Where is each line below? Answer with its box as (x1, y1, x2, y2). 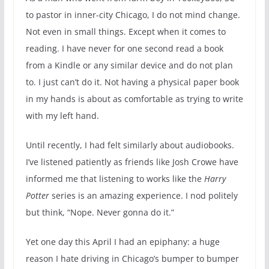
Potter (25, 189, 49, 201)
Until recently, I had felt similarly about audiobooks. (25, 139, 234, 151)
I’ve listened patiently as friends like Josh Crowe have (25, 156, 238, 168)
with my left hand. (25, 109, 99, 121)
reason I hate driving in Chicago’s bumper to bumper (25, 252, 239, 264)
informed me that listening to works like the (25, 172, 204, 184)
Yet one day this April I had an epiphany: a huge (25, 235, 220, 247)
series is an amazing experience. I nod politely (49, 189, 238, 201)
